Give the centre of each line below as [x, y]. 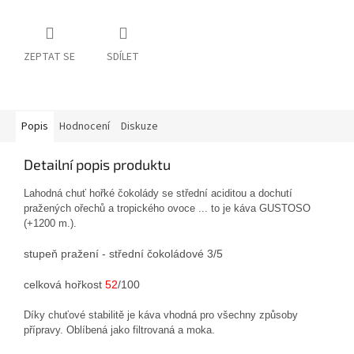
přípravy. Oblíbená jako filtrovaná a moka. [119, 330]
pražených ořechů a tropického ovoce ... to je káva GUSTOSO [167, 209]
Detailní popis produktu [97, 165]
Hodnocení [85, 127]
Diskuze [139, 127]
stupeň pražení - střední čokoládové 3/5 [123, 254]
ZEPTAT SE [49, 57]
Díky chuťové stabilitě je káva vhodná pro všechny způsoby [161, 315]
